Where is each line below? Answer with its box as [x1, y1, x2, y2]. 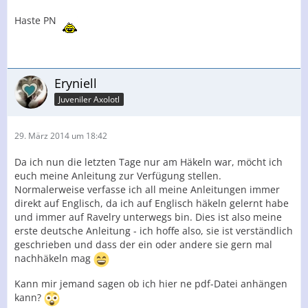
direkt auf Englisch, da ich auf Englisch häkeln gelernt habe [14, 197, 289, 210]
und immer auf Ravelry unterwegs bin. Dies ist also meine [14, 210, 282, 223]
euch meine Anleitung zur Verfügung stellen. [14, 169, 221, 182]
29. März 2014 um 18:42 [14, 130, 107, 142]
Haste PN [14, 13, 59, 27]
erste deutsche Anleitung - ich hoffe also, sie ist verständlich [14, 224, 293, 237]
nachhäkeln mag [14, 252, 93, 265]
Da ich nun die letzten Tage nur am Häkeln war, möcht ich [14, 155, 283, 168]
